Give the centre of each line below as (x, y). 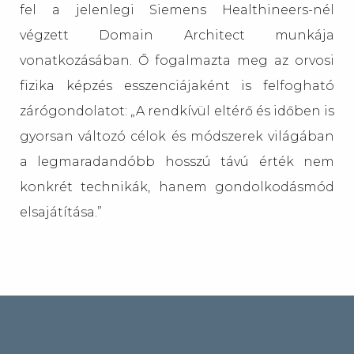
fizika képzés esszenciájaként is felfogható (177, 86)
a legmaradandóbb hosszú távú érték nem (177, 162)
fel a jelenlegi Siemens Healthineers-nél (177, 10)
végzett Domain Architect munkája (177, 35)
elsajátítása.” (61, 212)
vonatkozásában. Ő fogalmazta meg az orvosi (177, 60)
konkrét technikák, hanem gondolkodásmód (177, 187)
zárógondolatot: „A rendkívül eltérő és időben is (177, 111)
